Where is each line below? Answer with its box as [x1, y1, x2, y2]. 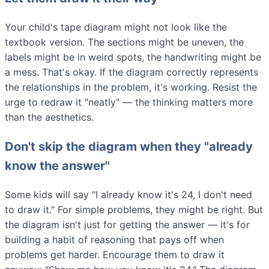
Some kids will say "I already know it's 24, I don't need [5, 188, 252, 201]
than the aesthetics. [5, 110, 94, 123]
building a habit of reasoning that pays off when [5, 233, 224, 246]
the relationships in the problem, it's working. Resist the [5, 80, 257, 93]
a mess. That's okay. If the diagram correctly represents [5, 65, 258, 78]
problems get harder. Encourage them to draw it [5, 248, 225, 261]
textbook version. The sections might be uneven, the [5, 35, 244, 48]
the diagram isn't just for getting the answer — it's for [5, 218, 250, 231]
